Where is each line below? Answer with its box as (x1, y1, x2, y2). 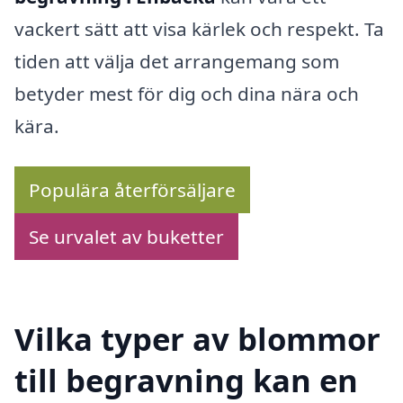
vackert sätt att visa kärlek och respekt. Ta (14, 15, 384, 41)
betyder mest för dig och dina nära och (14, 80, 359, 106)
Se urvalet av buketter (29, 224, 224, 250)
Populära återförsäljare (29, 177, 236, 203)
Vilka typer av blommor (14, 318, 381, 360)
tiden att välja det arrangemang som (14, 48, 339, 74)
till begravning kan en (14, 359, 358, 401)
